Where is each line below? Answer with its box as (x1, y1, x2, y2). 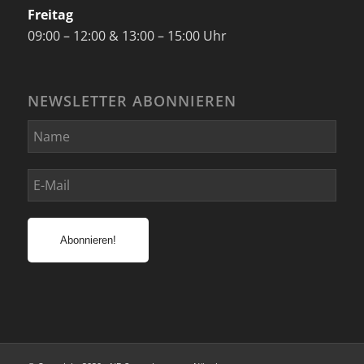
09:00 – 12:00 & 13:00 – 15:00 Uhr (27, 26, 227, 45)
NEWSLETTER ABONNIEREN (27, 91, 236, 111)
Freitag (27, 5, 73, 24)
